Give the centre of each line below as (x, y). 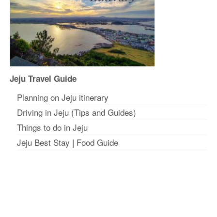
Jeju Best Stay (43, 142)
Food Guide (97, 142)
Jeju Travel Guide (43, 79)
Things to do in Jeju (52, 127)
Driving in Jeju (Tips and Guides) (77, 112)
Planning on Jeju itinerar (61, 97)
